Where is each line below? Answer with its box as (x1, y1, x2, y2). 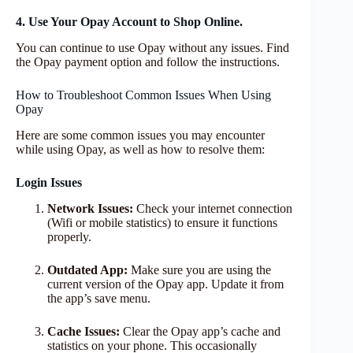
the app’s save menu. (47, 291, 150, 305)
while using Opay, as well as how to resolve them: (16, 142, 265, 156)
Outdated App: (47, 262, 128, 277)
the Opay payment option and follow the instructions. (16, 55, 280, 69)
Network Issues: (47, 201, 133, 215)
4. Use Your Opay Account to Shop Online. (16, 15, 243, 29)
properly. (47, 229, 95, 243)
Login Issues (16, 175, 82, 189)
